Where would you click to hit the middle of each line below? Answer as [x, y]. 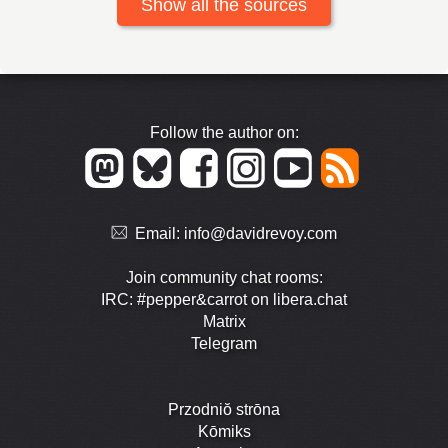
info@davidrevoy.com [260, 233]
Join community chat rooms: [224, 277]
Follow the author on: [224, 133]
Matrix [224, 321]
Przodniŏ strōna [224, 409]
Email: [159, 233]
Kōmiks [224, 431]
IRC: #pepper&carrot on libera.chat [224, 299]
